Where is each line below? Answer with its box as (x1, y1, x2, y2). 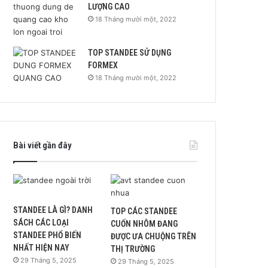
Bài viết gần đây (13, 139, 72, 151)
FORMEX (88, 60, 118, 70)
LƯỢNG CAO (88, 1, 130, 11)
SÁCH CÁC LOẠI (13, 217, 69, 227)
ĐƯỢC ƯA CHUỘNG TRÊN (111, 231, 197, 241)
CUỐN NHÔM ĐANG (111, 218, 178, 229)
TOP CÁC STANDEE (111, 206, 178, 216)
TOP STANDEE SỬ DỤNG (88, 47, 172, 57)
